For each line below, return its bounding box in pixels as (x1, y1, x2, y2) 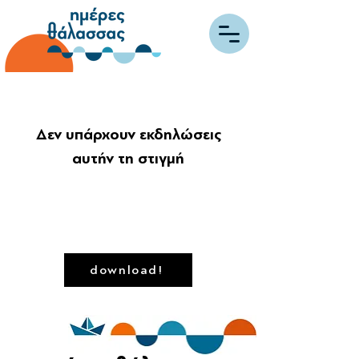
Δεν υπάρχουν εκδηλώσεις (35, 125, 221, 143)
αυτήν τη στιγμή (72, 149, 184, 167)
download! (90, 263, 163, 277)
